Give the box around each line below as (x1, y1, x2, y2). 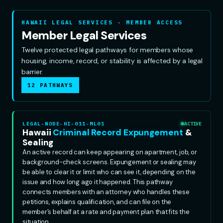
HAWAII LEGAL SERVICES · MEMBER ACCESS (21, 18, 183, 26)
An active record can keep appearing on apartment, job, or (22, 147, 197, 156)
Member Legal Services (21, 27, 147, 43)
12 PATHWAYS (27, 81, 73, 89)
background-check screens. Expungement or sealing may (22, 157, 196, 166)
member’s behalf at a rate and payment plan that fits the (22, 207, 190, 216)
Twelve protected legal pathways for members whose (21, 45, 194, 54)
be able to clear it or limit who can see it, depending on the (22, 167, 196, 176)
